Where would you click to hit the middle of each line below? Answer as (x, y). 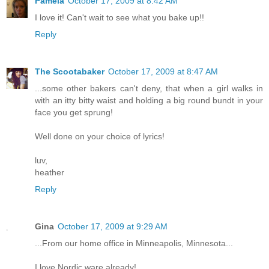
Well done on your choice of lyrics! (100, 137)
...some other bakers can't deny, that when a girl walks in (149, 89)
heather (50, 173)
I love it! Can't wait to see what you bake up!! (119, 18)
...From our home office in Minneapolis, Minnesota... (134, 243)
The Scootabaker (70, 72)
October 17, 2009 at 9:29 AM (113, 227)
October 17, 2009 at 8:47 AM (163, 72)
